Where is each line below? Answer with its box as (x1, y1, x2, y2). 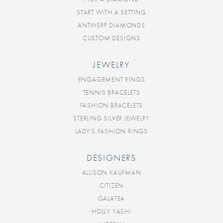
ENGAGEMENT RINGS (78, 75, 145, 84)
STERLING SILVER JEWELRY (73, 114, 150, 123)
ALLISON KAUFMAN (82, 168, 141, 177)
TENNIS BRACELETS (83, 88, 140, 97)
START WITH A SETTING (77, 8, 146, 17)
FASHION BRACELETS (80, 101, 143, 110)
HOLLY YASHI (92, 207, 131, 216)
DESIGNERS (87, 152, 136, 164)
